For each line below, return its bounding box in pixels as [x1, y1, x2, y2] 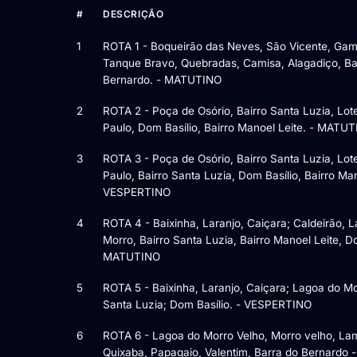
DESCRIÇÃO [103, 7, 164, 20]
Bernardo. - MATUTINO [103, 73, 222, 86]
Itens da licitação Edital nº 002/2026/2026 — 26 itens [69, 31, 343, 45]
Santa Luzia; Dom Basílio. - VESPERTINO [103, 297, 312, 311]
